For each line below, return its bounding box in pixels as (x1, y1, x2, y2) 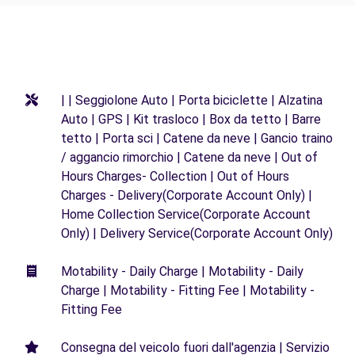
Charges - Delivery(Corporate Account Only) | (61, 188, 312, 204)
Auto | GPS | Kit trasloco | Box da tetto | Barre (61, 112, 321, 128)
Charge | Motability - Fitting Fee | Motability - (61, 283, 315, 299)
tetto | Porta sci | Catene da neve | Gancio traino (61, 131, 333, 147)
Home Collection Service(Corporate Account (61, 207, 311, 223)
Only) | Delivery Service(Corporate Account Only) (61, 226, 333, 242)
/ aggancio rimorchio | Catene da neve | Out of (61, 150, 318, 166)
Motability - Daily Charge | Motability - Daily (61, 264, 303, 280)
